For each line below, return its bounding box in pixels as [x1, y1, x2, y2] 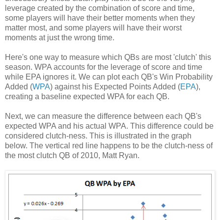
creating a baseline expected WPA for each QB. [5, 92, 169, 101]
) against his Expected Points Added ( [50, 82, 180, 91]
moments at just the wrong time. [5, 33, 114, 42]
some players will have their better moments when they [5, 13, 195, 22]
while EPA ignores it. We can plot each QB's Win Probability [5, 72, 213, 81]
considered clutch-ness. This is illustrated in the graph [5, 131, 192, 140]
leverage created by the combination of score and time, [5, 3, 194, 12]
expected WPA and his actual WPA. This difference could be [5, 121, 214, 130]
